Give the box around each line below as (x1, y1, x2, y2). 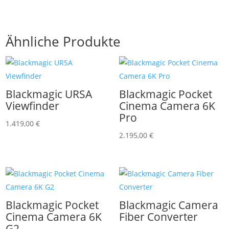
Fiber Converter (119, 209, 198, 224)
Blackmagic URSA (6, 86, 93, 101)
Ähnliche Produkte (6, 32, 121, 51)
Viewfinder (6, 98, 60, 113)
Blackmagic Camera (119, 197, 218, 212)
